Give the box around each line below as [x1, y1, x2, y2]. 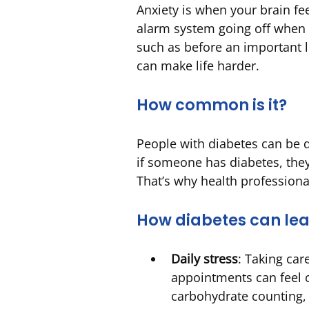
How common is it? [137, 94, 287, 117]
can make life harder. [137, 57, 259, 74]
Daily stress [171, 250, 238, 267]
